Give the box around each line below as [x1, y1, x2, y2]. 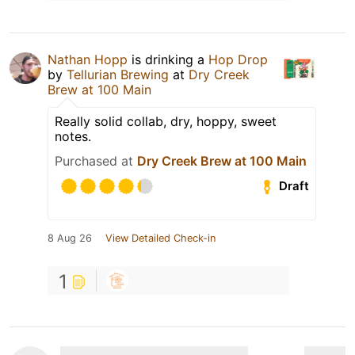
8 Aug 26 [48, 231, 92, 244]
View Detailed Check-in [105, 231, 216, 244]
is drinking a [128, 51, 208, 67]
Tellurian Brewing [67, 66, 173, 82]
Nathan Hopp [48, 51, 128, 67]
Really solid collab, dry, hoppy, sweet [55, 113, 277, 129]
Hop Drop [208, 51, 268, 67]
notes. [55, 128, 91, 144]
